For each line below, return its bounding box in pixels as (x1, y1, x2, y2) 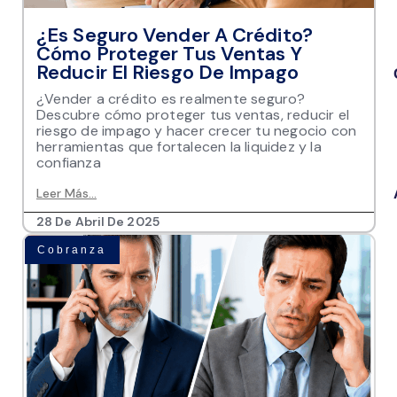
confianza (36, 153, 101, 172)
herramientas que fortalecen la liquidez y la (36, 137, 322, 156)
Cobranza (37, 244, 107, 257)
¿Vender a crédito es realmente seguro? (36, 90, 306, 108)
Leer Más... (36, 185, 97, 201)
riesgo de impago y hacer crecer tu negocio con (36, 121, 357, 140)
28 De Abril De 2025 (36, 214, 160, 230)
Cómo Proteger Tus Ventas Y (36, 41, 302, 66)
